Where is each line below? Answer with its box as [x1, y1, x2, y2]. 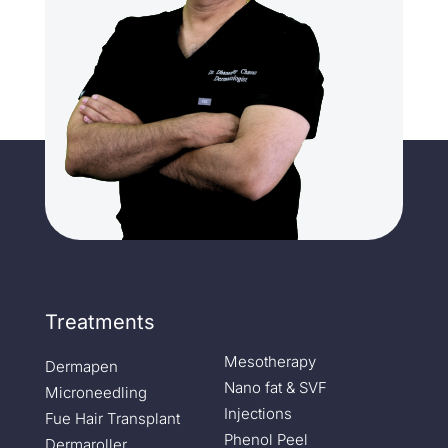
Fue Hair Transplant [44, 409, 180, 429]
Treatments [44, 310, 155, 335]
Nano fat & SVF [223, 378, 327, 398]
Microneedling [44, 383, 147, 403]
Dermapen [44, 357, 118, 377]
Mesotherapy [223, 352, 316, 372]
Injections [223, 404, 292, 424]
